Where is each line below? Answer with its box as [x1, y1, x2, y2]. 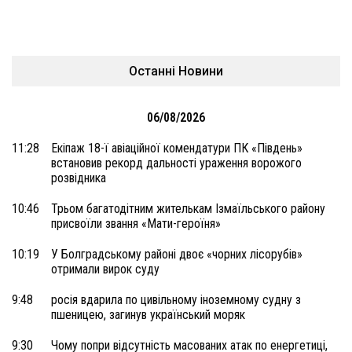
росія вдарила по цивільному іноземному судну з [51, 292, 301, 307]
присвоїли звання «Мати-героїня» [51, 216, 221, 231]
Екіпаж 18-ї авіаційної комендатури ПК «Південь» [51, 141, 302, 156]
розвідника [51, 170, 106, 185]
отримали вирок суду [51, 262, 159, 277]
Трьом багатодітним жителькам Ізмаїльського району [51, 201, 325, 216]
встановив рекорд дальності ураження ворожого [51, 156, 302, 170]
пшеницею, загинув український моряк [51, 307, 245, 322]
